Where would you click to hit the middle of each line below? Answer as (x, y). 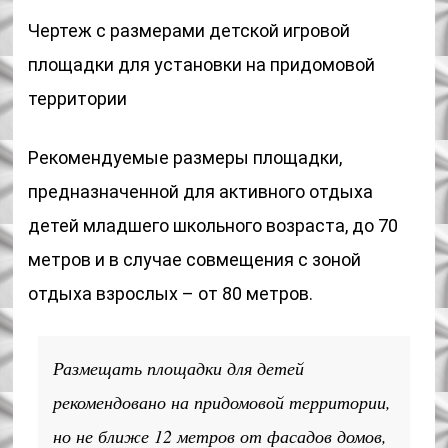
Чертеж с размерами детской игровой (189, 30)
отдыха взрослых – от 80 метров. (171, 293)
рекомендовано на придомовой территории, (222, 402)
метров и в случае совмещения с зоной (195, 259)
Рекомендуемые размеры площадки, (185, 157)
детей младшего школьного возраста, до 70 (213, 225)
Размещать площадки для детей (179, 368)
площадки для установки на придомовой (202, 64)
